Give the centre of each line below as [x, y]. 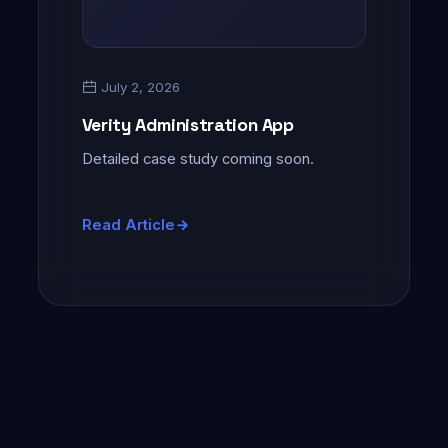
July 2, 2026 [138, 86]
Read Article [128, 225]
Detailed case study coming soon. [197, 158]
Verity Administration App [187, 124]
